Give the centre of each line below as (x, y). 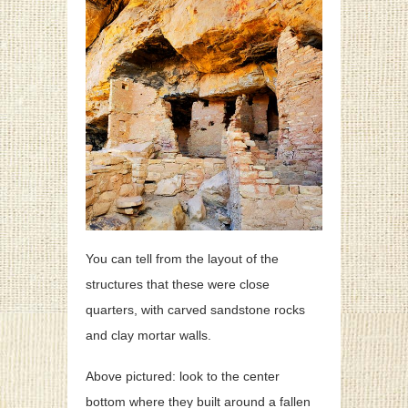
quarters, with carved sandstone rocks (195, 310)
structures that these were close (178, 285)
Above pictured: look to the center (183, 377)
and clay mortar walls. (148, 336)
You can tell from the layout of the (182, 259)
